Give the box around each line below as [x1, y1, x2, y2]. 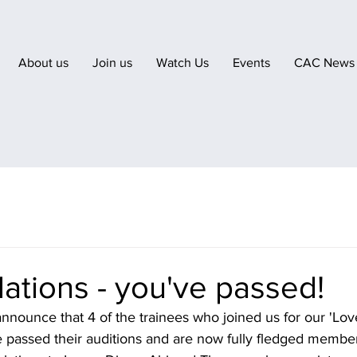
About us [18, 56, 69, 69]
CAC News [294, 56, 355, 69]
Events [233, 56, 270, 69]
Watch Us [156, 56, 209, 69]
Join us [92, 56, 132, 69]
